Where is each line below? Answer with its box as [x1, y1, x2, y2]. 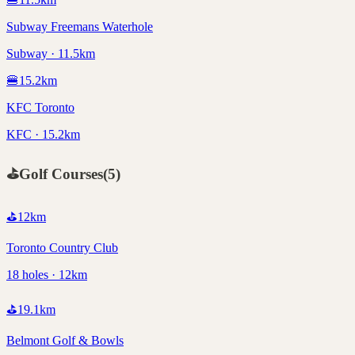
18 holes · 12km [6, 268, 87, 282]
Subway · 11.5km [6, 46, 95, 60]
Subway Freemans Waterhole [6, 19, 153, 33]
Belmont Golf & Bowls [6, 334, 124, 348]
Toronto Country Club [6, 241, 118, 255]
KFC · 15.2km [6, 127, 80, 141]
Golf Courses [19, 165, 103, 182]
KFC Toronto [6, 100, 74, 114]
